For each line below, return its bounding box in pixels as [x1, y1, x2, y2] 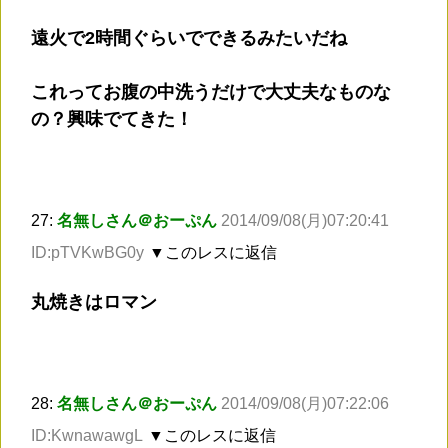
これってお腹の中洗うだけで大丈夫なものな [31, 82, 391, 103]
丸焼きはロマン [31, 292, 157, 313]
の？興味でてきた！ [31, 109, 193, 130]
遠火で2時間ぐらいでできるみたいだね [31, 28, 347, 49]
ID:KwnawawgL [31, 427, 143, 445]
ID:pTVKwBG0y [31, 244, 144, 262]
